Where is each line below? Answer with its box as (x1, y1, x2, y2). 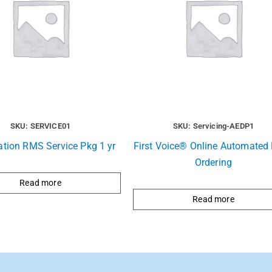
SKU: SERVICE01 (10, 121, 71, 131)
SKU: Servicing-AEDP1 (172, 121, 254, 131)
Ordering (194, 157, 233, 169)
